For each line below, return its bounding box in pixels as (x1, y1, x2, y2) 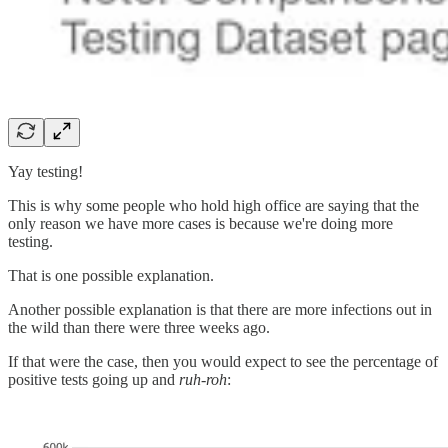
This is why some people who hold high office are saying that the (8, 196, 419, 214)
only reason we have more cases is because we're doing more (8, 214, 393, 232)
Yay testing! (8, 162, 83, 180)
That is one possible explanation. (8, 266, 214, 284)
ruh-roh (179, 370, 227, 388)
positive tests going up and (8, 370, 179, 388)
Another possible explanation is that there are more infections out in (8, 300, 432, 318)
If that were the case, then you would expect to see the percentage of (8, 352, 438, 370)
